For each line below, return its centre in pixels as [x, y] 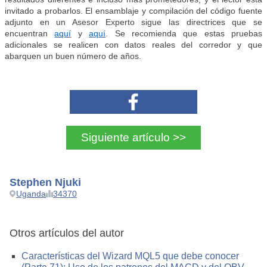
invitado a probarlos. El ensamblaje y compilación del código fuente [133, 11]
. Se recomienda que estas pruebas [184, 34]
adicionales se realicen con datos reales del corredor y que [133, 45]
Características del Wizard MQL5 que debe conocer [130, 256]
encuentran [30, 34]
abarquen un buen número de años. [73, 56]
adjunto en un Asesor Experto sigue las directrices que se [133, 22]
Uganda [31, 194]
